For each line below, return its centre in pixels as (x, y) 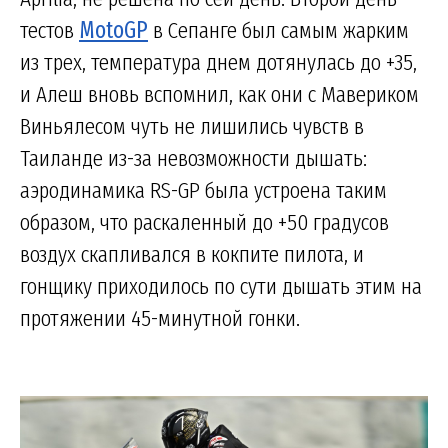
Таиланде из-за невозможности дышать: (193, 157)
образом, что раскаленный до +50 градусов (204, 221)
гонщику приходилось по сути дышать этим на (221, 285)
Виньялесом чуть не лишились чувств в (192, 125)
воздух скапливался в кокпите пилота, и (192, 253)
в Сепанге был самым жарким (278, 29)
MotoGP (113, 29)
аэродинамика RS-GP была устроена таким (203, 189)
